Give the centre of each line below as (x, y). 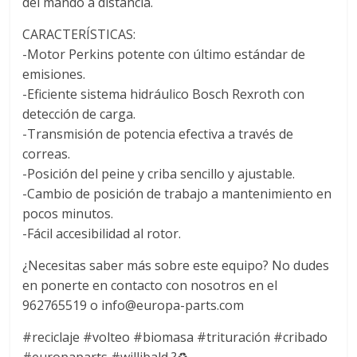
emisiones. (54, 75)
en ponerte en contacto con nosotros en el (150, 286)
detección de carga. (79, 114)
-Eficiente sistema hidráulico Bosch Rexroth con (164, 94)
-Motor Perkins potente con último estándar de (164, 55)
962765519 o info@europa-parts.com (133, 306)
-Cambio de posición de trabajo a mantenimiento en (177, 194)
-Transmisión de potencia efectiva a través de (158, 134)
